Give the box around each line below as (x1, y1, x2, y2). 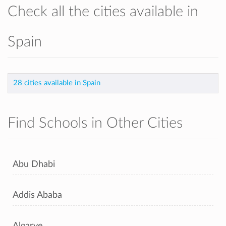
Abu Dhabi (13, 160, 55, 168)
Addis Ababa (13, 191, 62, 199)
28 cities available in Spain (13, 79, 100, 87)
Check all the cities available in (8, 5, 198, 19)
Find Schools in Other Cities (8, 116, 183, 131)
